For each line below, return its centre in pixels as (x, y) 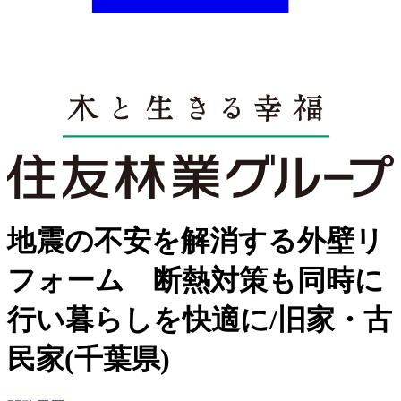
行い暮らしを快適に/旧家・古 (200, 319)
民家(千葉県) (89, 358)
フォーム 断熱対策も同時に (196, 280)
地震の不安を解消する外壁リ (196, 240)
